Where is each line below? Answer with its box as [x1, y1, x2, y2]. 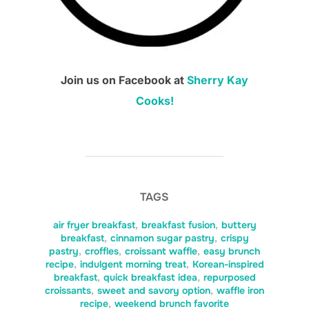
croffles [85, 245, 119, 258]
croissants [45, 284, 91, 297]
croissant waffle [125, 245, 197, 258]
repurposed [203, 271, 256, 284]
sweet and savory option [97, 284, 210, 297]
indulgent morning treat [79, 258, 186, 271]
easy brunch [203, 245, 260, 258]
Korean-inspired [192, 258, 264, 271]
